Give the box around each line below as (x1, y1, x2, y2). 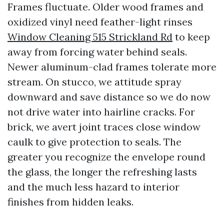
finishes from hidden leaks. (7, 195, 133, 208)
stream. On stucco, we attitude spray (7, 75, 181, 88)
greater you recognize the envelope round (7, 150, 205, 163)
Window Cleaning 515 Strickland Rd (7, 30, 172, 43)
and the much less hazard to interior (7, 180, 179, 193)
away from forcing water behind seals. (7, 45, 187, 58)
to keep (172, 30, 210, 43)
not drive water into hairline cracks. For (7, 105, 195, 118)
